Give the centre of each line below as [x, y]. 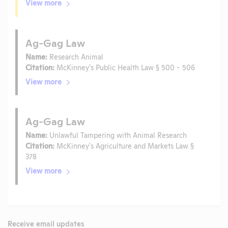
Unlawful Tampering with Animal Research [117, 135]
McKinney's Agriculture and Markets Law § [124, 146]
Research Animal [75, 56]
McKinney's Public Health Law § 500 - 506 [125, 67]
